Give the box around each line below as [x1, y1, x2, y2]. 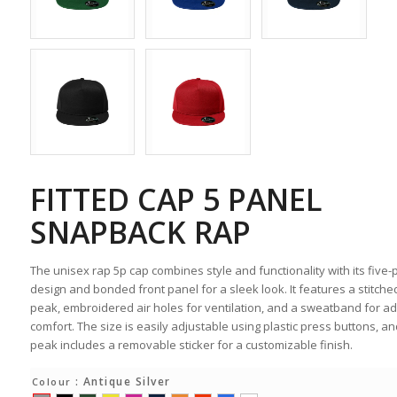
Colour [31, 375, 72, 389]
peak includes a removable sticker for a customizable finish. [29, 337, 353, 354]
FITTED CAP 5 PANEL [29, 179, 323, 221]
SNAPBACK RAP [29, 212, 251, 253]
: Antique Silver [74, 374, 171, 390]
